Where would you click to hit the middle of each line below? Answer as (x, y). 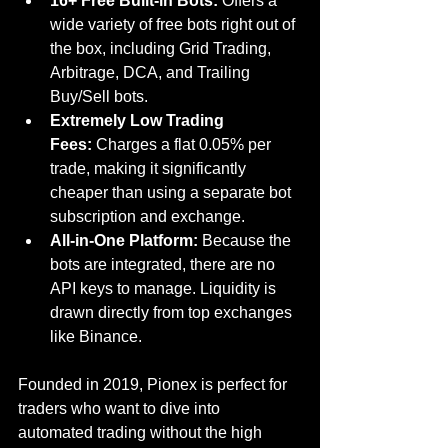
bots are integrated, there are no (164, 265)
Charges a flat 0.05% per (183, 145)
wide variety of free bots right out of (174, 25)
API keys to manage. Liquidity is (165, 289)
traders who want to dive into (121, 409)
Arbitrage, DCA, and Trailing (152, 73)
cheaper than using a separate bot (172, 193)
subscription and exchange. (147, 217)
